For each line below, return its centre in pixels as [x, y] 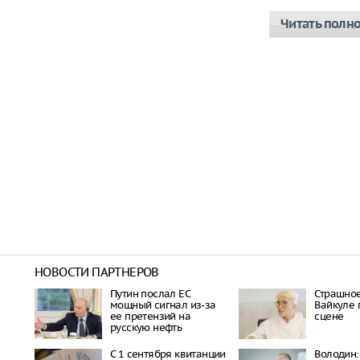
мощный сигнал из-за [163, 305]
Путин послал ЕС [150, 293]
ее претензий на [151, 316]
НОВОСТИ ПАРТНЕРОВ [97, 272]
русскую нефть [146, 327]
